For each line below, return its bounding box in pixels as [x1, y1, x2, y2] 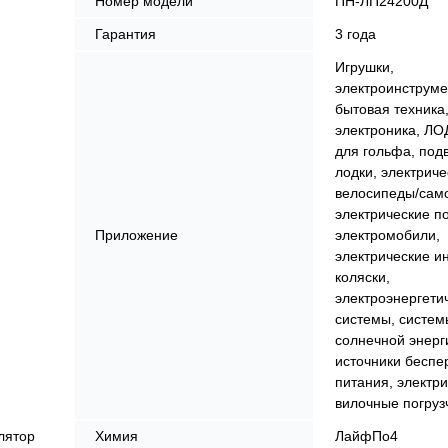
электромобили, [335, 226, 440, 243]
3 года [335, 25, 376, 42]
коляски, [335, 268, 390, 285]
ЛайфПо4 [335, 427, 398, 444]
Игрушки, [335, 58, 394, 75]
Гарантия [95, 25, 156, 42]
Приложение [95, 226, 178, 243]
